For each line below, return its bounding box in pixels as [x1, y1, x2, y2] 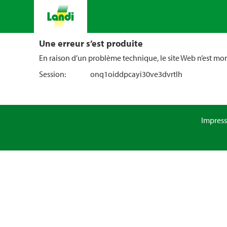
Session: [39, 69, 66, 79]
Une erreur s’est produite [39, 37, 143, 49]
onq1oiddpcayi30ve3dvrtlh [90, 69, 182, 79]
